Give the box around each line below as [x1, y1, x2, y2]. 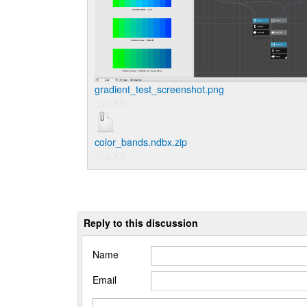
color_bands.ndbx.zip [95, 135, 187, 149]
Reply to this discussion [84, 216, 198, 230]
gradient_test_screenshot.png [95, 82, 224, 97]
